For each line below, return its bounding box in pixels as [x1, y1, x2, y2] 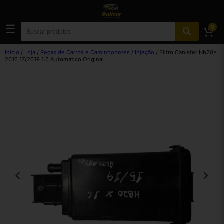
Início [5, 49, 19, 56]
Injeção [135, 49, 154, 56]
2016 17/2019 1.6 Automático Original [5, 56, 104, 63]
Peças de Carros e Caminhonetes [40, 49, 130, 56]
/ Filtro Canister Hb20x [154, 49, 217, 56]
